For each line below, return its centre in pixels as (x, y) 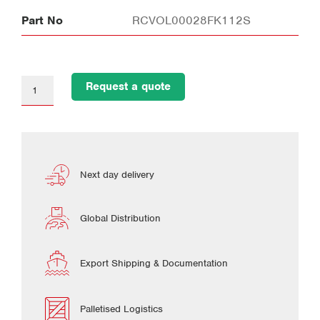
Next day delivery (117, 175)
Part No (42, 21)
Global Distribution (120, 218)
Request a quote (128, 87)
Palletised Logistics (121, 309)
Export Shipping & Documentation (154, 263)
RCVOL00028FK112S (192, 21)
